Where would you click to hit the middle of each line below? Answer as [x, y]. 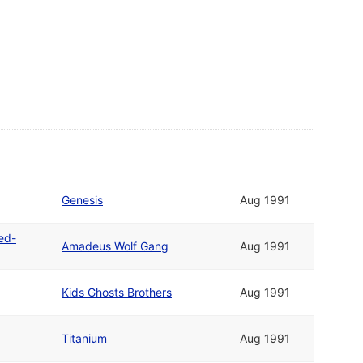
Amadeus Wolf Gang [115, 246]
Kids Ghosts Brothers [117, 293]
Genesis [82, 200]
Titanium [84, 339]
